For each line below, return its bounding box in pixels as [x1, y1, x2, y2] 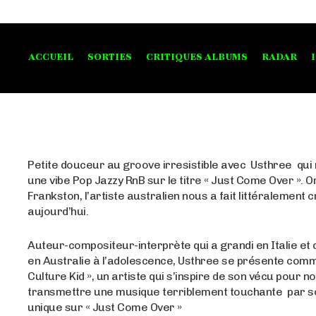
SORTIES [87, 51, 132, 64]
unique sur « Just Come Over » [28, 300, 182, 314]
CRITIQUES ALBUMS [146, 51, 248, 64]
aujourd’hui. [28, 204, 89, 218]
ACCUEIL [28, 51, 73, 64]
